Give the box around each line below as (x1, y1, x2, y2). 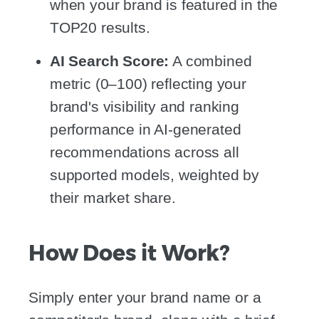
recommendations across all (50, 143, 239, 160)
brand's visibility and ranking (50, 98, 239, 115)
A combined (169, 52, 252, 69)
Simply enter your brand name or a (28, 288, 261, 305)
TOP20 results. (50, 19, 150, 36)
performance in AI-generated (50, 120, 241, 137)
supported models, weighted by (50, 166, 260, 183)
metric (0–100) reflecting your (50, 75, 246, 92)
